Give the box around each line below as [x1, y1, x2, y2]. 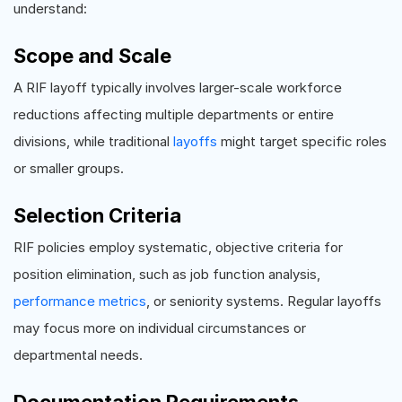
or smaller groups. [13, 159, 124, 177]
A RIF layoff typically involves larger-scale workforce [13, 78, 342, 96]
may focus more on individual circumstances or [13, 319, 306, 336]
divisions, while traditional [13, 132, 173, 150]
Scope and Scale [13, 43, 171, 67]
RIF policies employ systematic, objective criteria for [13, 238, 343, 256]
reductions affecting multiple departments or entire [13, 105, 334, 123]
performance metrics [13, 292, 146, 310]
